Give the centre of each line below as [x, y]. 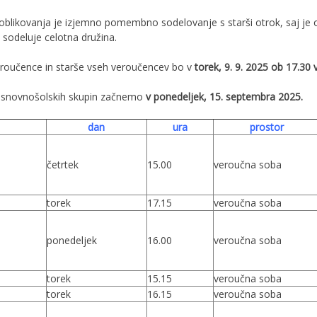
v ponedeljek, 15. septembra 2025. [224, 97]
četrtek [62, 165]
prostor [267, 127]
